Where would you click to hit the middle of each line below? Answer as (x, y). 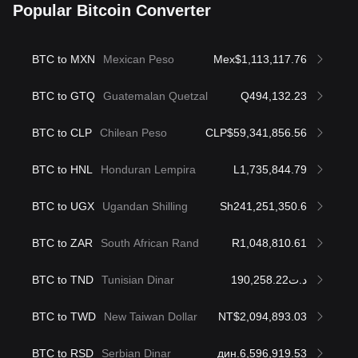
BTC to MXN (64, 59)
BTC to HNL (62, 169)
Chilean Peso (133, 132)
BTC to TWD (64, 316)
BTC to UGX (63, 206)
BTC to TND (63, 279)
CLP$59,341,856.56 (256, 132)
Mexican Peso (139, 59)
